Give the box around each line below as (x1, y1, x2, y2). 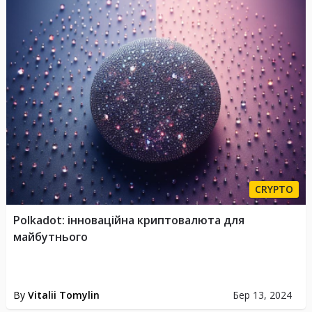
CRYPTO (255, 182, 294, 196)
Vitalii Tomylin (27, 288, 100, 302)
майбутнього (13, 228, 88, 244)
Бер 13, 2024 (232, 288, 292, 302)
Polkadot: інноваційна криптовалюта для (13, 212, 244, 228)
